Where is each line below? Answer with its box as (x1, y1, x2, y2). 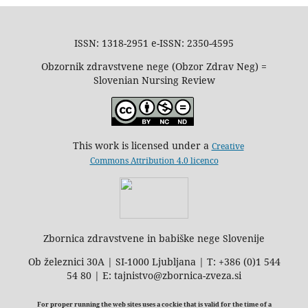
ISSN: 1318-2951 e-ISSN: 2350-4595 (74, 36, 234, 50)
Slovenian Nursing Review (93, 74, 215, 87)
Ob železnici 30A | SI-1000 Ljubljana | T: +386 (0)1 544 (27, 255, 280, 269)
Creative (211, 140, 244, 153)
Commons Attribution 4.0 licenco (89, 155, 219, 167)
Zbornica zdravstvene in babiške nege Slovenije (43, 232, 265, 245)
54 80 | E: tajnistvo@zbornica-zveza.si (67, 269, 241, 283)
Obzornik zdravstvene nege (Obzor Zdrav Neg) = (41, 60, 267, 74)
